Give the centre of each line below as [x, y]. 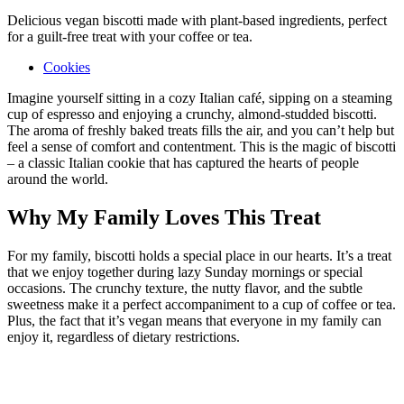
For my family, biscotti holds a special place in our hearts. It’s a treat [199, 255]
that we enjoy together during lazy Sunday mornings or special [185, 271]
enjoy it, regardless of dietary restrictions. [124, 336]
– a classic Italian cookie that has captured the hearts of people [183, 162]
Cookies [67, 67]
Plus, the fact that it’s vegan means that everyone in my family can [194, 320]
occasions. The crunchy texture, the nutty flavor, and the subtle [185, 288]
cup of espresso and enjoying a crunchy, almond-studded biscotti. [192, 114]
